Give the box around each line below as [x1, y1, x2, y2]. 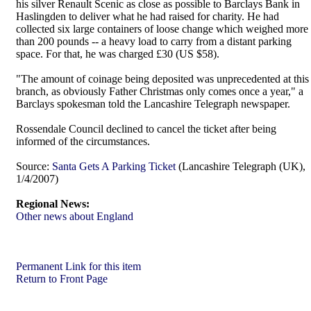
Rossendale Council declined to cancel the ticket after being [16, 123, 276, 135]
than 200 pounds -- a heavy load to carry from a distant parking [16, 35, 292, 47]
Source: [16, 160, 49, 172]
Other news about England [16, 210, 133, 222]
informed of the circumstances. [16, 135, 150, 147]
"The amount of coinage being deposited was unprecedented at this [16, 73, 309, 85]
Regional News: [16, 198, 90, 210]
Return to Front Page [16, 273, 108, 285]
